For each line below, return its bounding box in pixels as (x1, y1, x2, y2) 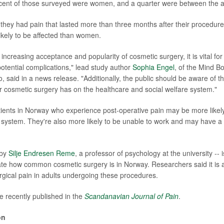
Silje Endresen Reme (8, 148, 75, 158)
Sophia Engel (132, 62, 174, 72)
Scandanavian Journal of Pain (84, 191, 178, 201)
